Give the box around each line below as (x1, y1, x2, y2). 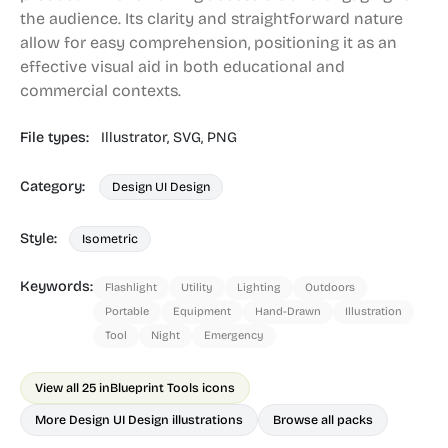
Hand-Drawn (255, 305, 321, 318)
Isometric (82, 231, 138, 246)
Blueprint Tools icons (110, 380, 235, 395)
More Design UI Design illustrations (35, 412, 243, 427)
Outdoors (305, 281, 355, 294)
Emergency (204, 329, 264, 342)
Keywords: (20, 278, 93, 295)
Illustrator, (101, 129, 173, 146)
